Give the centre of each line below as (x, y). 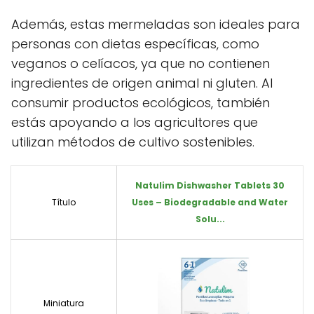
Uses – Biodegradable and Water (210, 203)
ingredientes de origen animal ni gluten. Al (142, 83)
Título (64, 203)
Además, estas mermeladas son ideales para (156, 25)
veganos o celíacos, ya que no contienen (141, 64)
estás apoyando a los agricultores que (135, 123)
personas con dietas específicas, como (135, 44)
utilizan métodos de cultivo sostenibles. (133, 142)
